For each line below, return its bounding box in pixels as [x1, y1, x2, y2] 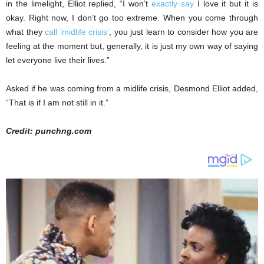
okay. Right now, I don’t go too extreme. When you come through [6, 13, 258, 23]
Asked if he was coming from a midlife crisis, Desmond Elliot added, [6, 84, 258, 94]
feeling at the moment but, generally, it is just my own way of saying [6, 41, 258, 51]
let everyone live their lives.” [6, 55, 110, 65]
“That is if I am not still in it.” [6, 98, 108, 108]
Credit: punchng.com [6, 126, 91, 136]
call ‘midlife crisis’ [45, 27, 109, 37]
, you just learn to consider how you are [109, 27, 258, 37]
